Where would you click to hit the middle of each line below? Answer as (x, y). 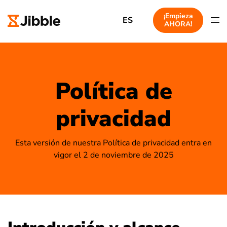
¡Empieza (178, 16)
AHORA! (178, 24)
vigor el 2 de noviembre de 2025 (113, 155)
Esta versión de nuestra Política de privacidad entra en (113, 143)
